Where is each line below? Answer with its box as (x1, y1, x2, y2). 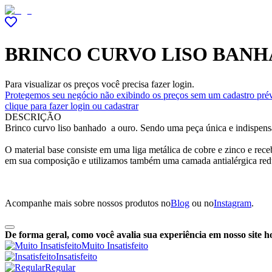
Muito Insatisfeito (81, 240, 148, 251)
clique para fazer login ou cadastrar (5, 100, 138, 111)
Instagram (214, 197, 251, 208)
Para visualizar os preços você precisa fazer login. (5, 78, 194, 89)
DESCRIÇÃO (5, 111, 61, 122)
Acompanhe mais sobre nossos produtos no (5, 197, 171, 208)
